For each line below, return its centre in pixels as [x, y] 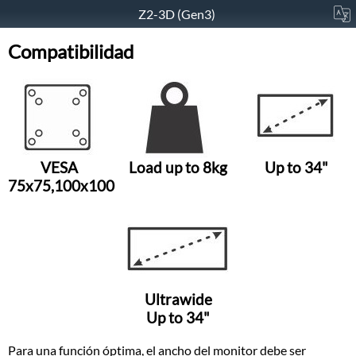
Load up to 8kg [178, 167]
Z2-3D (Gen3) [178, 14]
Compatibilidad [71, 51]
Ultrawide [178, 299]
